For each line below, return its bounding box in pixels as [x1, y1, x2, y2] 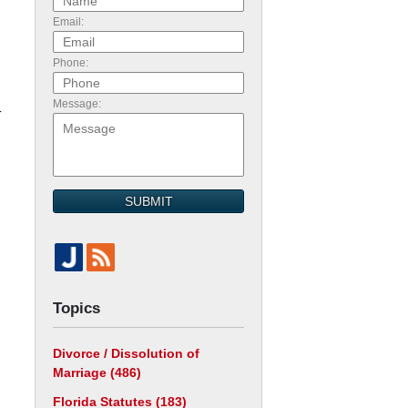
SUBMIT [124, 194, 173, 209]
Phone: [53, 56, 88, 69]
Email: [53, 15, 84, 28]
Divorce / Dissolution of [53, 346, 199, 361]
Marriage [53, 365, 110, 380]
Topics [53, 300, 100, 317]
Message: [53, 97, 101, 110]
